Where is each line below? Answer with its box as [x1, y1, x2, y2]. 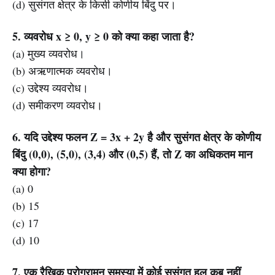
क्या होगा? [12, 163, 51, 179]
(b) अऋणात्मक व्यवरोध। [12, 63, 112, 78]
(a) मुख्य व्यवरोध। [12, 46, 85, 61]
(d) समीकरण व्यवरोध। [12, 98, 103, 112]
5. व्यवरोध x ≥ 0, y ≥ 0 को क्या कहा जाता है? [12, 28, 195, 44]
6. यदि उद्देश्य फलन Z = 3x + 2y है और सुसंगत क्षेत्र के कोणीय [12, 129, 261, 145]
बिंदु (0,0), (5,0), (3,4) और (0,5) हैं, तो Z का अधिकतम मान [12, 146, 252, 162]
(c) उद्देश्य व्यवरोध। [12, 80, 88, 95]
